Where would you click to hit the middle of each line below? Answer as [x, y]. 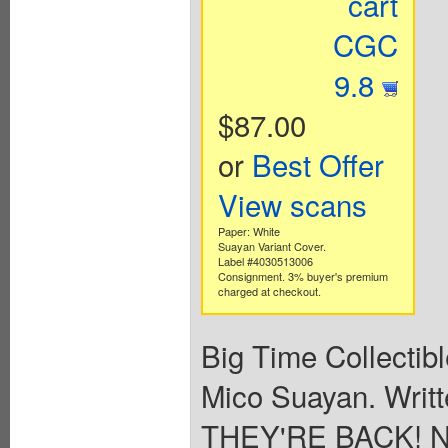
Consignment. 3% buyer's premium [302, 276]
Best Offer [317, 164]
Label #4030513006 [265, 261]
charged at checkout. [269, 291]
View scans [292, 204]
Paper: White [248, 231]
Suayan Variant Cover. [271, 246]
